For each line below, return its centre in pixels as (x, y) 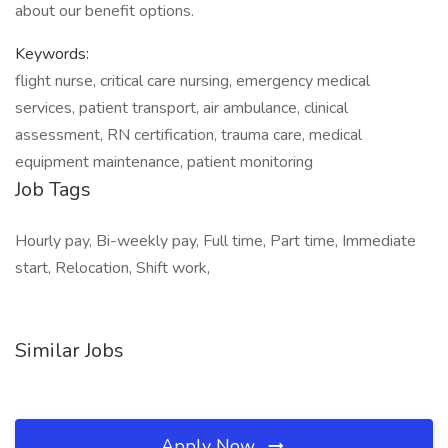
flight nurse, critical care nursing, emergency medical (192, 81)
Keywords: (52, 54)
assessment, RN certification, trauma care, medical (188, 135)
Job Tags (53, 189)
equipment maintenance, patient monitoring (164, 162)
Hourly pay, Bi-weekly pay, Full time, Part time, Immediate (215, 241)
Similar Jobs (69, 350)
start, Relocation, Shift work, (112, 268)
